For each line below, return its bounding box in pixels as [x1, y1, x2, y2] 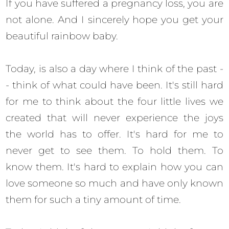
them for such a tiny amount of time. [6, 193, 184, 205]
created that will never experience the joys [6, 111, 223, 124]
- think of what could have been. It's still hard [6, 79, 223, 91]
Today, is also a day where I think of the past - [6, 62, 223, 75]
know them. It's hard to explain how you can [6, 161, 223, 173]
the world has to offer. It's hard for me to [6, 128, 223, 140]
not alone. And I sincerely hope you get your [6, 13, 223, 26]
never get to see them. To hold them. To [6, 144, 223, 156]
